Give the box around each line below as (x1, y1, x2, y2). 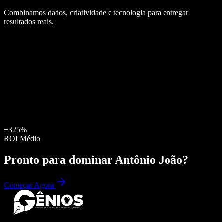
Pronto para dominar (4, 153, 115, 166)
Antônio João (115, 153, 182, 166)
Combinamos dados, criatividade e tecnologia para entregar (4, 8, 188, 17)
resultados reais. (4, 17, 54, 26)
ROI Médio (4, 134, 40, 143)
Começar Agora (4, 181, 55, 190)
